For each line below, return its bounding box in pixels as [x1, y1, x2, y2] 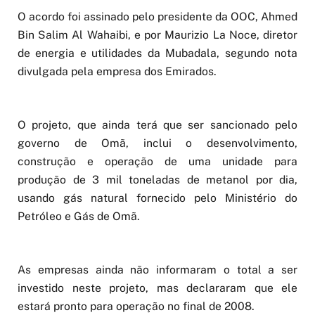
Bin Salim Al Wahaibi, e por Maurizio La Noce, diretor [18, 27, 297, 41]
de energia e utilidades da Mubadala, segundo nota [18, 46, 297, 60]
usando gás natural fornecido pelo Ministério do [18, 191, 297, 205]
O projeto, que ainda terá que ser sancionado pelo [18, 117, 297, 131]
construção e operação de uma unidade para [18, 154, 297, 168]
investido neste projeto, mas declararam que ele [18, 281, 297, 295]
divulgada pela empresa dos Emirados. [18, 64, 217, 78]
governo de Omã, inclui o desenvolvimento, [18, 136, 297, 150]
